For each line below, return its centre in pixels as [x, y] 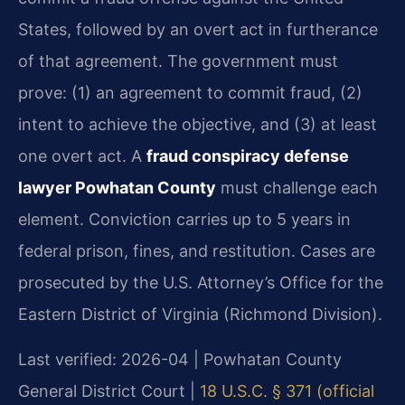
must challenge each [297, 188]
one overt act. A [82, 156]
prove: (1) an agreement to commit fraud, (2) [190, 93]
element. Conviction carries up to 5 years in [184, 220]
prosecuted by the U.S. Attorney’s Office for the [201, 283]
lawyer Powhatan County [117, 188]
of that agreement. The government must [178, 61]
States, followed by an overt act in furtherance [198, 30]
